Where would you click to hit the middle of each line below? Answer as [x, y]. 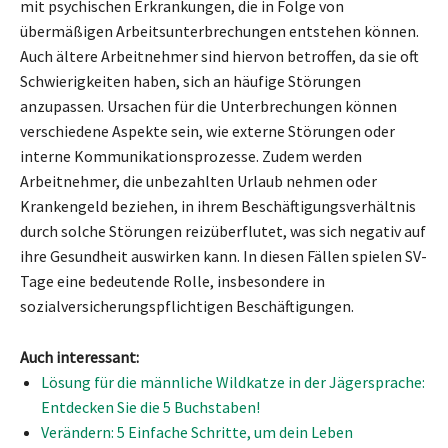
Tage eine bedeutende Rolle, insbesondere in [172, 280]
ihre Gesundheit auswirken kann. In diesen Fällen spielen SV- [223, 255]
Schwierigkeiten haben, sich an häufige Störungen [190, 80]
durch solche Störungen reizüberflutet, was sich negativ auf [223, 230]
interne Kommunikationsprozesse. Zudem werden [191, 155]
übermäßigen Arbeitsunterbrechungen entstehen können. [219, 30]
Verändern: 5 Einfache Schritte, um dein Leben [197, 431]
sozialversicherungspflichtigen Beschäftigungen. [187, 305]
